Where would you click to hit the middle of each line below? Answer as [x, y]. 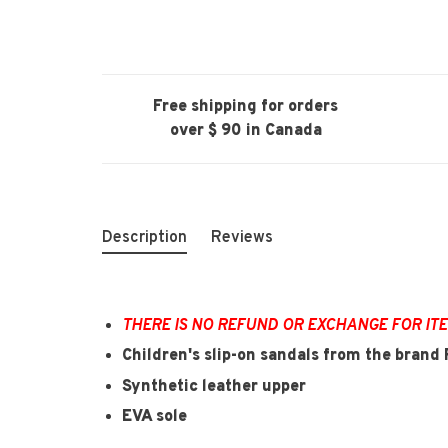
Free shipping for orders [246, 107]
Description [144, 238]
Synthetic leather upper [214, 386]
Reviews [242, 238]
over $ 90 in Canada [245, 131]
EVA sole [154, 417]
